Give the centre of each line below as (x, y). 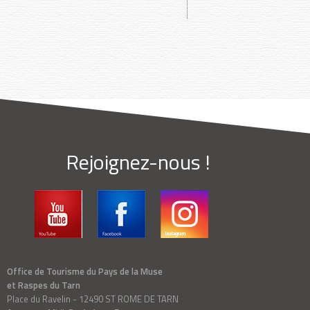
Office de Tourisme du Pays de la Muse (85, 271)
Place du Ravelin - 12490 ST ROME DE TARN (93, 299)
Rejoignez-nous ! (138, 162)
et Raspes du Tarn (44, 285)
